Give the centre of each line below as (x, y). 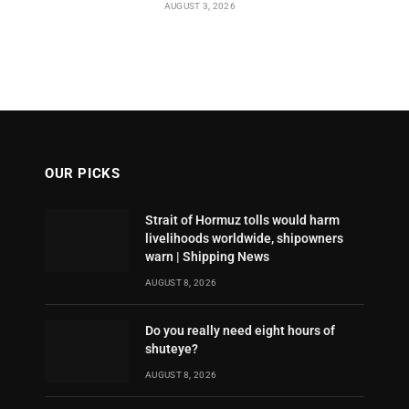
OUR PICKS (83, 174)
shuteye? (172, 349)
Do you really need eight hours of (240, 331)
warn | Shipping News (207, 257)
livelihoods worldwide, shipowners (244, 239)
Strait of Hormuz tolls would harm (242, 220)
